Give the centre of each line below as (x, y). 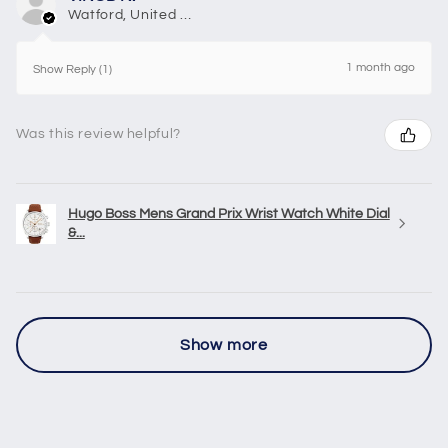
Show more (224, 344)
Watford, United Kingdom (185, 14)
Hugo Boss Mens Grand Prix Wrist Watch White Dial (228, 213)
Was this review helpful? (98, 134)
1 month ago (381, 67)
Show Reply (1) (72, 69)
